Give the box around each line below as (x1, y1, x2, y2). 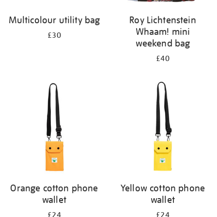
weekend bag (135, 37, 190, 49)
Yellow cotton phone (120, 182, 205, 194)
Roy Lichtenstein (129, 14, 196, 26)
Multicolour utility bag (8, 14, 100, 26)
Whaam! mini (135, 26, 190, 37)
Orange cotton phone (10, 182, 98, 194)
